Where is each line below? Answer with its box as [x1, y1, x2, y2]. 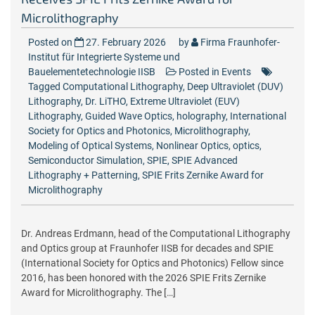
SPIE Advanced [172, 155, 238, 166]
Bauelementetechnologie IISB [28, 66, 155, 77]
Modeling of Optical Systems [28, 140, 152, 151]
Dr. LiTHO [85, 96, 126, 107]
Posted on [28, 37, 75, 48]
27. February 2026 [86, 37, 166, 48]
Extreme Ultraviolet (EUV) [130, 96, 240, 107]
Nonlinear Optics [156, 140, 229, 151]
